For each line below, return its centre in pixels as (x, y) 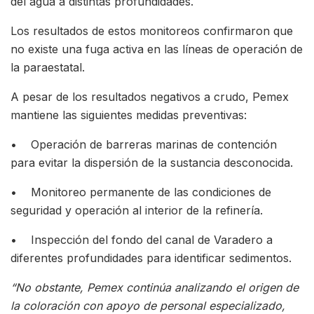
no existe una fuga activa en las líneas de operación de (157, 49)
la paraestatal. (48, 67)
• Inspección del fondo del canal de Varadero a (142, 239)
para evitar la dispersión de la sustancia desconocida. (152, 162)
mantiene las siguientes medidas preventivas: (129, 115)
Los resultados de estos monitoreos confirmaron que (152, 30)
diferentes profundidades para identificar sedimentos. (151, 258)
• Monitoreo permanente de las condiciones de (141, 192)
